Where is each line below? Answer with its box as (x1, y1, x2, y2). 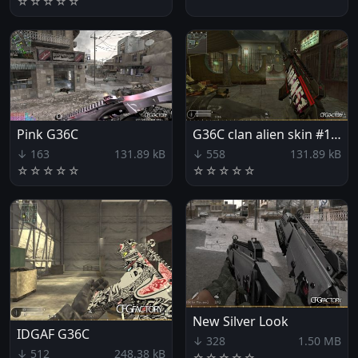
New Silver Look (193, 312, 288, 331)
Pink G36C (17, 125, 78, 144)
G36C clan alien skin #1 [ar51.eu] (331, 125, 341, 144)
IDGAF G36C (17, 325, 89, 344)
